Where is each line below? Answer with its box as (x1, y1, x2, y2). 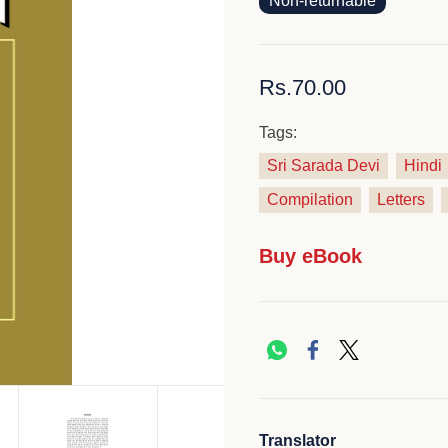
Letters (376, 191, 425, 208)
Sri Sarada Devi (266, 157, 380, 174)
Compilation (266, 191, 353, 208)
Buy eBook (258, 245, 362, 267)
